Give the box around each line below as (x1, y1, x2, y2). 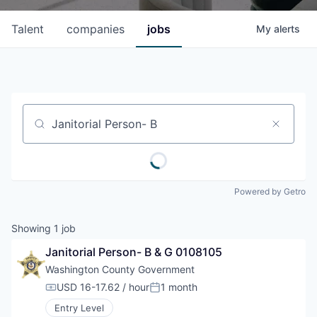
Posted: (149, 286, 189, 300)
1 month (161, 281, 197, 293)
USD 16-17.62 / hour (57, 281, 149, 293)
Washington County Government (45, 263, 195, 275)
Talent (11, 22, 44, 36)
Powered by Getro (234, 186, 306, 197)
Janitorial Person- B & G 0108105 (45, 245, 222, 259)
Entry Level (54, 302, 104, 313)
